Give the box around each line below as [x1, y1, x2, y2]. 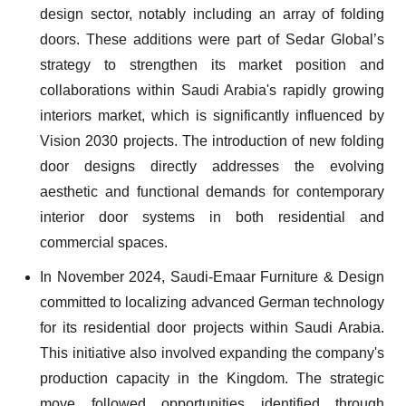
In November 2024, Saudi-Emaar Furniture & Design [40, 269, 384, 285]
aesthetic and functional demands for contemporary [40, 184, 384, 199]
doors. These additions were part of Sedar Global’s [40, 32, 384, 47]
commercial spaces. [40, 235, 168, 250]
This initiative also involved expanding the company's [40, 345, 384, 361]
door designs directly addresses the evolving [40, 159, 384, 174]
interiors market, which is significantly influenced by [40, 108, 384, 123]
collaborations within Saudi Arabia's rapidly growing [40, 82, 384, 98]
